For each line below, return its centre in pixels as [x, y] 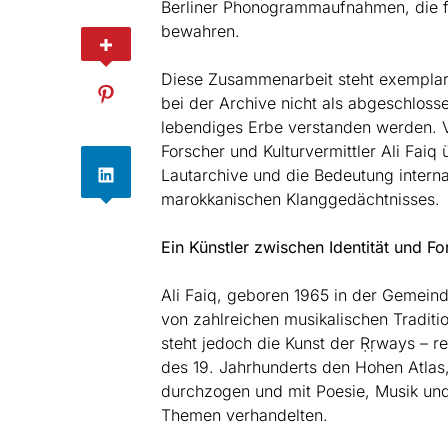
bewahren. [200, 30]
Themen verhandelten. [244, 414]
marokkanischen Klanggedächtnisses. [300, 198]
